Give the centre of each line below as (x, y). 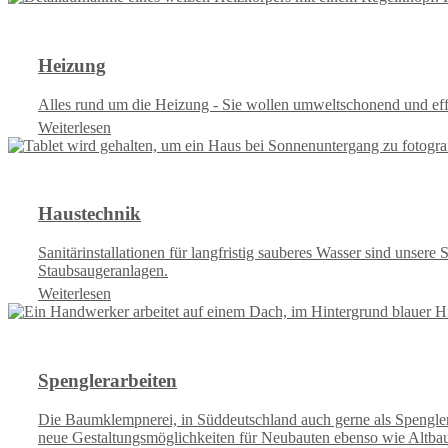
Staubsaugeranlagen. (103, 271)
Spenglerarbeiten (107, 380)
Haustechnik (89, 214)
